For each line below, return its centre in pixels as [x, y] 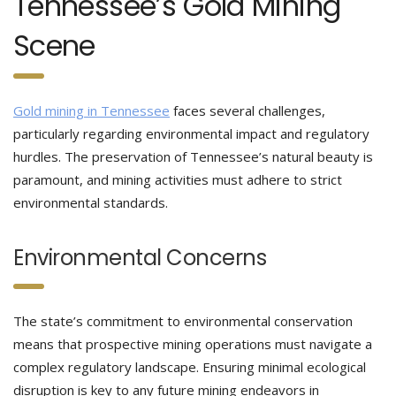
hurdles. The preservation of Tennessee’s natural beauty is [193, 156]
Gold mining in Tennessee [91, 110]
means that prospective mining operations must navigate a [193, 344]
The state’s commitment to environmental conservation [183, 321]
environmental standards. [91, 202]
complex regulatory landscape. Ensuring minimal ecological [190, 367]
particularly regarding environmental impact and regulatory [191, 133]
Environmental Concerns [140, 258]
